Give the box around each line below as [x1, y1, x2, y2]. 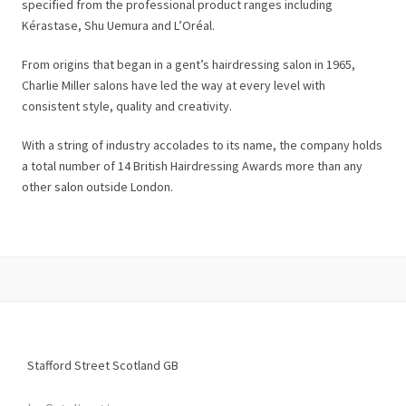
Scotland [112, 357, 160, 373]
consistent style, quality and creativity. [22, 98, 232, 114]
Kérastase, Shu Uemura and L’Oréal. [22, 17, 215, 34]
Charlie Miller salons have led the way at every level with [22, 77, 325, 93]
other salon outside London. [22, 179, 173, 195]
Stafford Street [27, 357, 110, 373]
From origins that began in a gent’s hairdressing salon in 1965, [22, 56, 355, 72]
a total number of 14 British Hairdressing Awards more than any [22, 158, 362, 174]
